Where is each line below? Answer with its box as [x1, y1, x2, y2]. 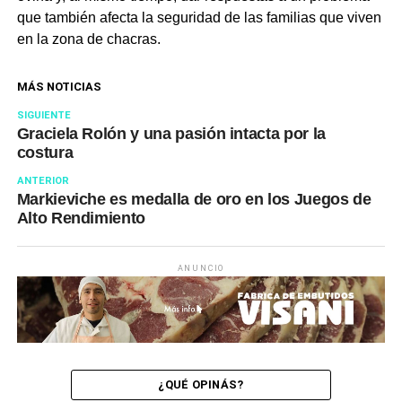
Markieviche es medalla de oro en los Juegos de [16, 190, 371, 209]
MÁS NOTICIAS [16, 80, 101, 94]
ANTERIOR [16, 175, 69, 188]
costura [16, 144, 74, 162]
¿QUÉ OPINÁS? [158, 377, 244, 391]
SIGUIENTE [16, 109, 71, 122]
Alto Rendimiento [16, 209, 146, 228]
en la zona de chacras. [16, 31, 161, 48]
